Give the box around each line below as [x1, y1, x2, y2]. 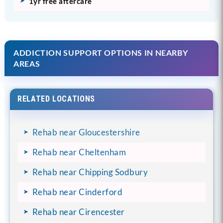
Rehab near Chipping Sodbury [32, 166, 148, 177]
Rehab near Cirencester [32, 206, 125, 217]
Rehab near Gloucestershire [32, 126, 140, 137]
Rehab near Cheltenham [32, 146, 126, 157]
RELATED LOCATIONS [17, 94, 95, 104]
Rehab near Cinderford [32, 186, 123, 197]
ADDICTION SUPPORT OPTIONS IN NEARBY [13, 47, 188, 57]
